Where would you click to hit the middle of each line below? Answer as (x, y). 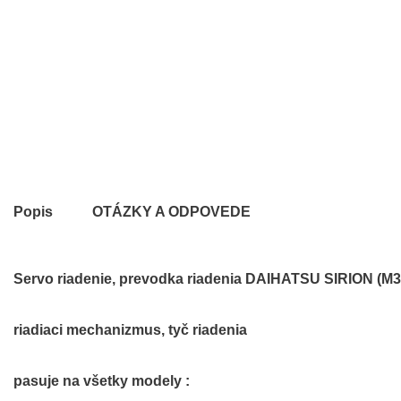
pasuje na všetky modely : (102, 380)
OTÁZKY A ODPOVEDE (171, 211)
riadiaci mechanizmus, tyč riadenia (130, 329)
